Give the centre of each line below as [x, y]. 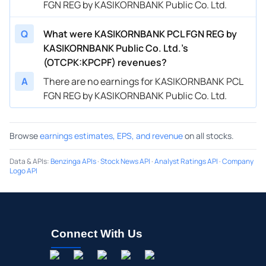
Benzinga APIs [73, 161]
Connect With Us [97, 233]
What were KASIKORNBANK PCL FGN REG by [140, 34]
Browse [24, 135]
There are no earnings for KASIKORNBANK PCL [143, 81]
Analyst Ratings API [186, 161]
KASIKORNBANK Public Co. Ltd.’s [116, 48]
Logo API [23, 170]
